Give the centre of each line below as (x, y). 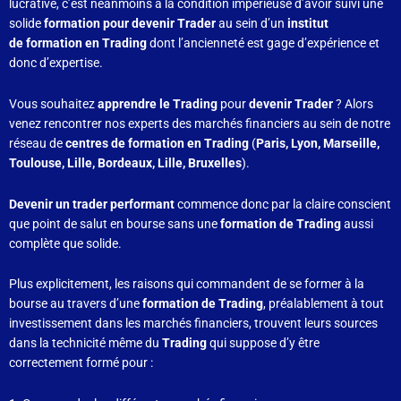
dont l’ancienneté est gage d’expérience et (264, 43)
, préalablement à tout (324, 304)
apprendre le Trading (158, 103)
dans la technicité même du (85, 343)
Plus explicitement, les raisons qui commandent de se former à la (187, 284)
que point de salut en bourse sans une (113, 223)
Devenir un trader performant (93, 204)
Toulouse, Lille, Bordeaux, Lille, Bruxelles (125, 162)
